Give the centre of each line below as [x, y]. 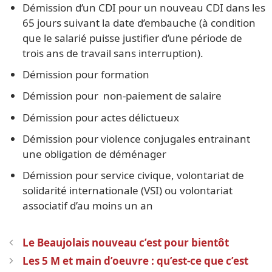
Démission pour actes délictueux [101, 117]
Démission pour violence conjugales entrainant [137, 138]
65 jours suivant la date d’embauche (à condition [139, 22]
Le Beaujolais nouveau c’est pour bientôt [126, 243]
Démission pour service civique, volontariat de [134, 175]
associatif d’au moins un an [88, 206]
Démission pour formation [86, 75]
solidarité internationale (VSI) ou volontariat [128, 191]
